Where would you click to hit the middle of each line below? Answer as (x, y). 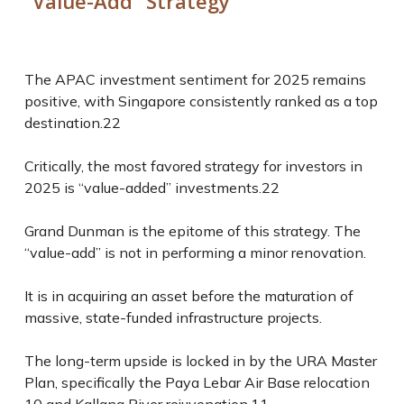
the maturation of (294, 296)
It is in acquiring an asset (107, 296)
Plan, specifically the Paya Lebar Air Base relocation (197, 382)
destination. (63, 123)
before (212, 296)
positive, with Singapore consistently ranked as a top (201, 101)
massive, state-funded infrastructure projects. (174, 317)
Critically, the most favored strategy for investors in (193, 166)
